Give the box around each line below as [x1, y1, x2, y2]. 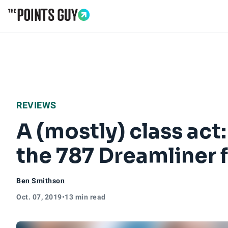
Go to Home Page [8, 20, 76, 32]
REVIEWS [16, 100, 56, 110]
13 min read [65, 193, 106, 201]
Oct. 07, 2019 [16, 193, 62, 201]
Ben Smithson [16, 177, 65, 185]
